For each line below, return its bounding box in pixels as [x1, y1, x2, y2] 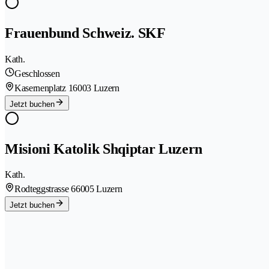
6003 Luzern [73, 82, 119, 93]
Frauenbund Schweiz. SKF [5, 25, 166, 41]
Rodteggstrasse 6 [14, 184, 76, 195]
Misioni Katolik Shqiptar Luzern [5, 141, 203, 157]
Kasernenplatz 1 [14, 82, 73, 93]
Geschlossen [14, 68, 60, 79]
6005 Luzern [75, 184, 122, 195]
